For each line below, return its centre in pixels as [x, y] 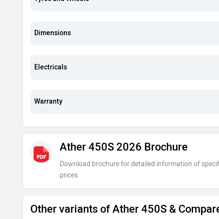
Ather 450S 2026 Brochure [124, 147]
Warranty [48, 101]
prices [69, 175]
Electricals [51, 67]
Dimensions [53, 33]
